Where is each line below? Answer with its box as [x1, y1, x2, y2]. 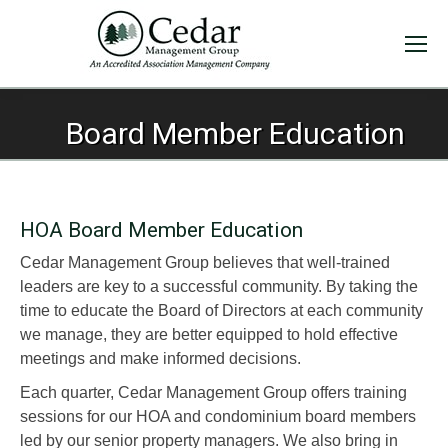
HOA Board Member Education [20, 218, 303, 242]
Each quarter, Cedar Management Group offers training [20, 384, 407, 401]
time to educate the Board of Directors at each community [20, 302, 423, 319]
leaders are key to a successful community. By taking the [20, 278, 418, 295]
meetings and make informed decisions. [20, 350, 301, 367]
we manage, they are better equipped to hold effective [20, 326, 398, 343]
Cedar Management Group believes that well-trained [20, 254, 390, 271]
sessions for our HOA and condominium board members [20, 408, 416, 425]
